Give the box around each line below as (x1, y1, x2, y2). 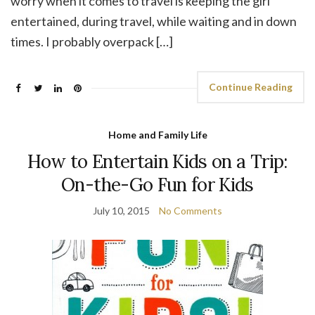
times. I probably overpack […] (11, 33, 173, 49)
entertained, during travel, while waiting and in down (11, 13, 297, 29)
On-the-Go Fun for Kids (61, 172, 254, 196)
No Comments (159, 204, 222, 217)
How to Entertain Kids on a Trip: (27, 149, 288, 173)
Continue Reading (209, 80, 292, 93)
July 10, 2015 (93, 204, 150, 217)
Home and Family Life (108, 128, 207, 141)
